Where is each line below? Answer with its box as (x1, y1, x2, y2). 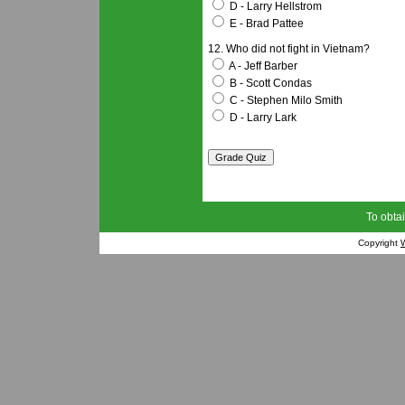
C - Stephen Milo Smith (227, 94, 343, 107)
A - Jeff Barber (227, 60, 297, 72)
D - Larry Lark (227, 111, 297, 124)
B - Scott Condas (227, 77, 312, 89)
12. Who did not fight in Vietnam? (208, 42, 370, 55)
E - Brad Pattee (227, 17, 304, 30)
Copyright (358, 238, 400, 248)
